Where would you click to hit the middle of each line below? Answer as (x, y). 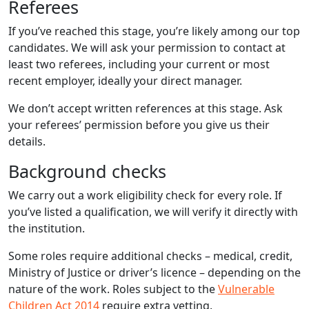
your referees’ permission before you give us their (139, 124)
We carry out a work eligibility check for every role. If (145, 195)
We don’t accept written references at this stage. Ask (146, 108)
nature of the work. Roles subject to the (113, 289)
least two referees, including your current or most (139, 64)
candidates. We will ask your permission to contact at (147, 47)
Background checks (87, 171)
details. (27, 141)
